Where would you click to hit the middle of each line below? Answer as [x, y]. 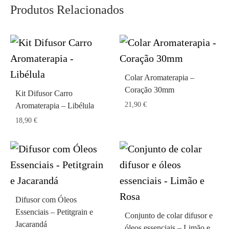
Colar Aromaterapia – [159, 77]
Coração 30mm [150, 90]
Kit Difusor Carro [44, 93]
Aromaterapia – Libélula [55, 106]
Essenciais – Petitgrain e [54, 212]
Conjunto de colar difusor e [169, 215]
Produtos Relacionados [67, 10]
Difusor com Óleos [46, 200]
